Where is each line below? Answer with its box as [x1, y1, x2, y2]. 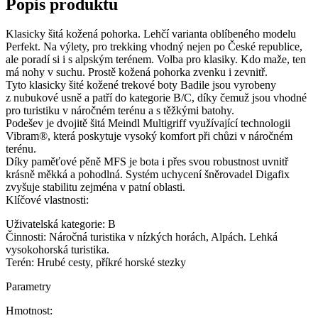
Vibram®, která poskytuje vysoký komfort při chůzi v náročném [6, 130, 292, 143]
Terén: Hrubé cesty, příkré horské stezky [6, 256, 186, 269]
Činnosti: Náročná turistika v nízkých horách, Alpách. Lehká [6, 231, 278, 243]
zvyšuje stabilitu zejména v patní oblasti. [6, 181, 185, 194]
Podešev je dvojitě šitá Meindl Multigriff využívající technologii [6, 117, 290, 130]
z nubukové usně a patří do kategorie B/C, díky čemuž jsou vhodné [6, 92, 307, 104]
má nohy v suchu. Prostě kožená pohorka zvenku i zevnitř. [6, 66, 268, 79]
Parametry [6, 280, 51, 293]
